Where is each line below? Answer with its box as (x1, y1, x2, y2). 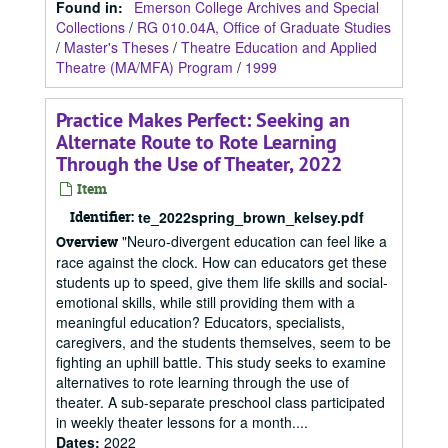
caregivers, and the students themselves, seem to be (56, 332, 391, 352)
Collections (56, 17, 125, 37)
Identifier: (70, 207, 134, 226)
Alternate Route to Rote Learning (56, 129, 337, 155)
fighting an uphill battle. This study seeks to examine (56, 352, 386, 372)
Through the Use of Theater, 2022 (56, 151, 342, 177)
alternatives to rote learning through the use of (56, 372, 349, 392)
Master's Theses (64, 37, 169, 57)
